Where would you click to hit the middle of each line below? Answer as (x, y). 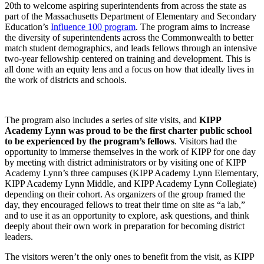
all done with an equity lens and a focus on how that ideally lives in (129, 69)
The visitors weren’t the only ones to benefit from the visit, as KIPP (129, 256)
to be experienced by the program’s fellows (90, 141)
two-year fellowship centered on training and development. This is (128, 58)
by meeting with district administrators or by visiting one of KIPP (125, 162)
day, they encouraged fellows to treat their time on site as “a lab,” (125, 204)
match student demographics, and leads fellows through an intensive (131, 48)
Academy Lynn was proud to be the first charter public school (128, 130)
